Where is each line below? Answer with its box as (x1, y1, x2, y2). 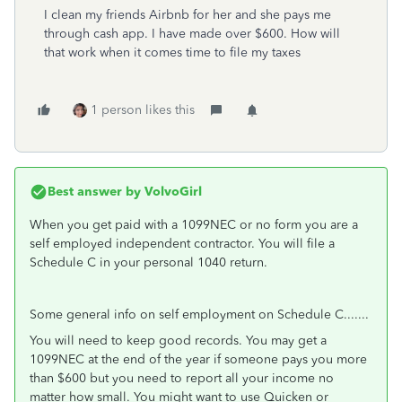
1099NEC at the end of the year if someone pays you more (30, 352, 367, 367)
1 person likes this (91, 102, 195, 118)
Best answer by (48, 184, 141, 199)
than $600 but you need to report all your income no (30, 371, 334, 386)
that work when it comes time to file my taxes (44, 45, 301, 60)
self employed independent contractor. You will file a (30, 236, 335, 251)
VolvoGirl (141, 184, 202, 199)
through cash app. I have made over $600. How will (44, 26, 340, 41)
